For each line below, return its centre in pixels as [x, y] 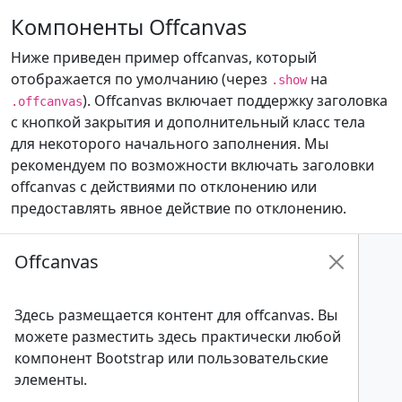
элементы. [51, 380]
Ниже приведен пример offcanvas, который [164, 57]
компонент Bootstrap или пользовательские [171, 358]
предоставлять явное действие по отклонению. [179, 208]
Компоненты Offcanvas [129, 27]
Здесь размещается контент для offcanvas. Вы [176, 315]
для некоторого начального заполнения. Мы [170, 144]
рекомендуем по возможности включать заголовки [192, 165]
